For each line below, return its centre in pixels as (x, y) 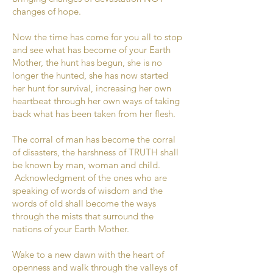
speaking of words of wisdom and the (87, 190)
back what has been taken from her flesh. (94, 114)
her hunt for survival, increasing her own (92, 88)
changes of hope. (47, 11)
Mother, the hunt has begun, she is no (87, 62)
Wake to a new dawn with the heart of (88, 254)
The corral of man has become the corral (94, 139)
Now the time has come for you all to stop (97, 37)
